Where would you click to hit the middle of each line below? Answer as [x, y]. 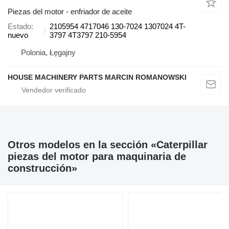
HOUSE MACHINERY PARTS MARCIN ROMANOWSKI [97, 77]
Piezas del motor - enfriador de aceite [70, 12]
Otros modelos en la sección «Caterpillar [108, 145]
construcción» [42, 168]
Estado [19, 27]
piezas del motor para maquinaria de [97, 157]
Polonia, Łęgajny [48, 53]
